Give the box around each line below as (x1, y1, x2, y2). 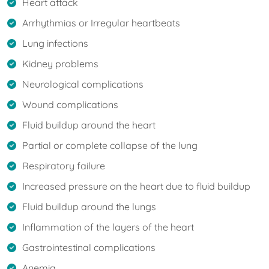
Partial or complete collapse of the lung (22, 139, 200, 151)
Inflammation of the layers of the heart (22, 220, 194, 233)
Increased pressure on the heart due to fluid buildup (22, 180, 250, 192)
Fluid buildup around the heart (22, 118, 158, 131)
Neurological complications (22, 77, 144, 90)
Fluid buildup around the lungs (22, 200, 156, 213)
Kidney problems (22, 57, 98, 70)
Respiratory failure (22, 159, 105, 172)
